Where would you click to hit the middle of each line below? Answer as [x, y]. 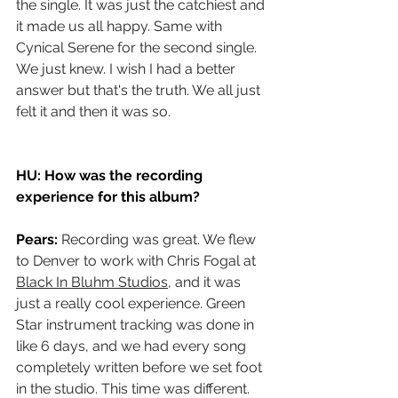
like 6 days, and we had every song [133, 346]
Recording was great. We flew [160, 240]
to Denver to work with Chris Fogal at [138, 261]
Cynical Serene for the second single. [138, 48]
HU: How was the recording [111, 176]
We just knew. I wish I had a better [127, 69]
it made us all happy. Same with [121, 27]
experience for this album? [108, 197]
